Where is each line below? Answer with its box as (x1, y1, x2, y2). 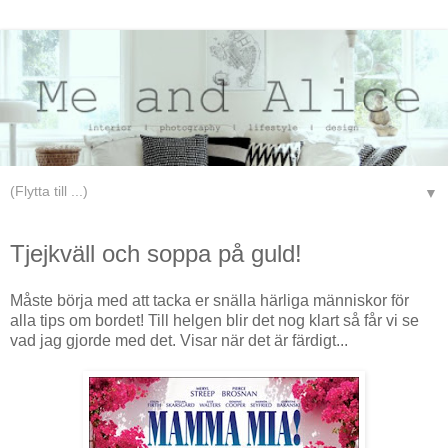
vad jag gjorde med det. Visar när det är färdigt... (10, 332, 348, 350)
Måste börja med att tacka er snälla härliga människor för (10, 292, 409, 310)
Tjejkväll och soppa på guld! (10, 239, 302, 267)
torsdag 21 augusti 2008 (10, 227, 205, 240)
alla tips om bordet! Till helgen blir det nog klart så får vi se (10, 312, 419, 330)
